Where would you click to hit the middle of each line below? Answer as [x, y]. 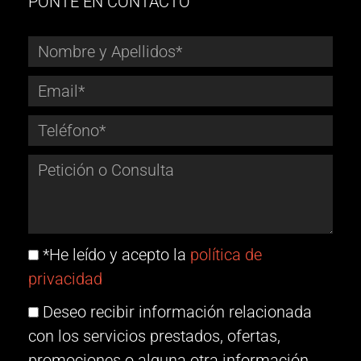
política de [226, 254]
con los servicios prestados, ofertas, [154, 336]
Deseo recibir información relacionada [177, 311]
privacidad [65, 278]
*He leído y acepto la [116, 254]
